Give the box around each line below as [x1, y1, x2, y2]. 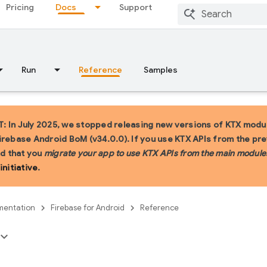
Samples [144, 64, 178, 75]
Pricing [6, 2, 34, 13]
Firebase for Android [51, 203, 125, 213]
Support [119, 2, 152, 13]
